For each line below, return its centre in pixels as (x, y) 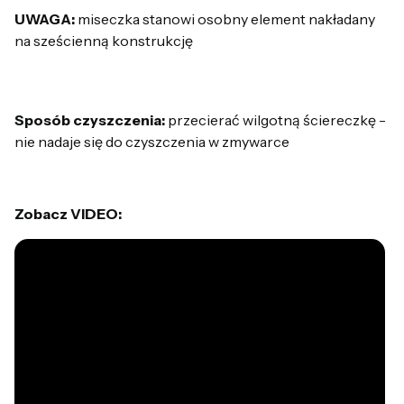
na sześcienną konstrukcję (104, 40)
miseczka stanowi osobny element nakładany (225, 18)
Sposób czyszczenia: (90, 119)
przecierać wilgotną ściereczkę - (275, 119)
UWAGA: (45, 18)
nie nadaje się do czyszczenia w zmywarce (152, 141)
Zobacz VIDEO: (68, 213)
